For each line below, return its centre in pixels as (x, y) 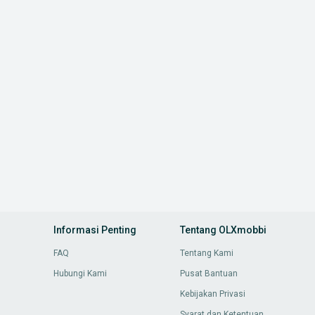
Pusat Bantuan (209, 274)
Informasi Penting (95, 230)
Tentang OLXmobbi (224, 230)
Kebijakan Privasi (213, 294)
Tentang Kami (207, 253)
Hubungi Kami (80, 274)
